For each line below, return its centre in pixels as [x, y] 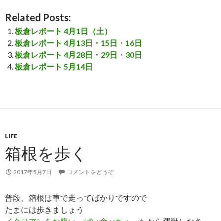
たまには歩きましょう [44, 209]
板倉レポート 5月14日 [54, 66]
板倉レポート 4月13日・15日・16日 [78, 42]
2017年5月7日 [33, 172]
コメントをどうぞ [90, 172]
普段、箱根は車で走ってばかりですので [76, 197]
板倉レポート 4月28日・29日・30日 [78, 54]
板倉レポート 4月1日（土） [63, 31]
